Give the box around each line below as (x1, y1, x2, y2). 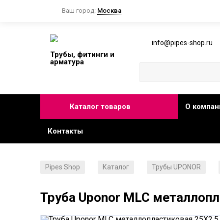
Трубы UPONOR (152, 163, 201, 171)
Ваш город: (62, 7, 97, 15)
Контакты (48, 127, 83, 136)
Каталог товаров (70, 102, 131, 111)
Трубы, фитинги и (50, 50, 114, 59)
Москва (97, 7, 121, 15)
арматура (50, 57, 84, 67)
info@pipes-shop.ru (152, 38, 213, 47)
